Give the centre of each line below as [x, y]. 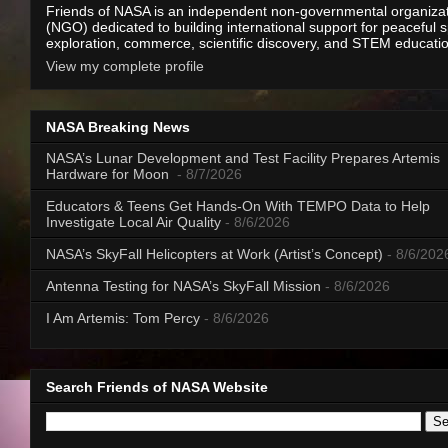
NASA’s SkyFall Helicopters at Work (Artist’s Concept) [214, 254]
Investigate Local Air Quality [133, 222]
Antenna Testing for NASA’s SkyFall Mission [183, 286]
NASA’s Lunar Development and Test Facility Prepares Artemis [243, 158]
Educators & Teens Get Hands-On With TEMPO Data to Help [238, 206]
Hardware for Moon [109, 174]
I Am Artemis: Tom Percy [123, 318]
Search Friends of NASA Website [157, 386]
